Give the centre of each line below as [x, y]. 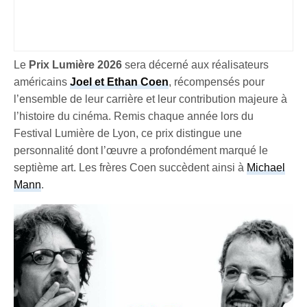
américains [42, 82]
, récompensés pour [217, 82]
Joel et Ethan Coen [120, 82]
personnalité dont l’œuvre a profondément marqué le [141, 150]
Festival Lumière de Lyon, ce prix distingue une [128, 133]
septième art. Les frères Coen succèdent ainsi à [131, 167]
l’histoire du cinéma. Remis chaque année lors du [134, 116]
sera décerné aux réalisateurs [196, 64]
